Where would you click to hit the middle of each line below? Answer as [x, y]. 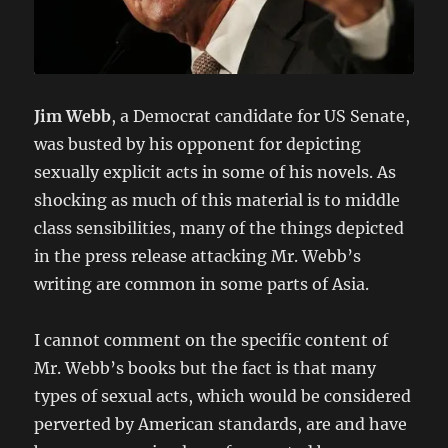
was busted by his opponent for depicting [198, 143]
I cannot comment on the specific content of [211, 339]
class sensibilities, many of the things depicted [219, 227]
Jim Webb [73, 115]
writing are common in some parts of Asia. [202, 283]
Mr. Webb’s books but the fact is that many [205, 367]
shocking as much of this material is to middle [217, 199]
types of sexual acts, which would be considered [223, 395]
